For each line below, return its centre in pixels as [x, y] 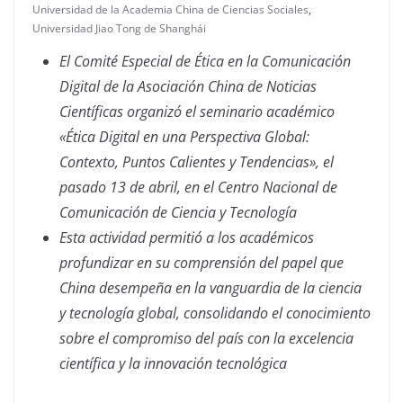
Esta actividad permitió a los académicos [187, 237]
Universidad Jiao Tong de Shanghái [119, 28]
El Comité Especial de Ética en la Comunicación [205, 61]
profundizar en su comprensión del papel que [201, 263]
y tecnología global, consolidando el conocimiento [215, 313]
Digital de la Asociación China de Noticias [188, 86]
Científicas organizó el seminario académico [197, 112]
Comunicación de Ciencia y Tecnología [178, 212]
